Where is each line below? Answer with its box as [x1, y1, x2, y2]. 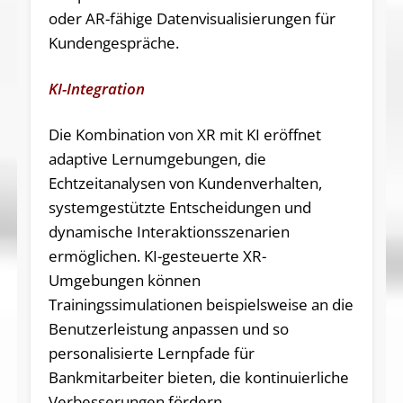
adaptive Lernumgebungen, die [48, 148, 266, 169]
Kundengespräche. [48, 31, 179, 53]
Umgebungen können [48, 269, 201, 291]
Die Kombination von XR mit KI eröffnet [48, 123, 321, 145]
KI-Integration [48, 77, 145, 99]
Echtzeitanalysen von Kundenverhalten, [48, 172, 322, 193]
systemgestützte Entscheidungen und [48, 196, 311, 218]
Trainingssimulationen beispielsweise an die [48, 293, 354, 315]
